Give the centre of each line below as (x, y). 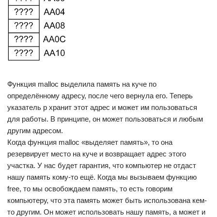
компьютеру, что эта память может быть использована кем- (107, 200)
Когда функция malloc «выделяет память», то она (90, 142)
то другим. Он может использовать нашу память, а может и (106, 212)
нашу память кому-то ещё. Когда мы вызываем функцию (102, 177)
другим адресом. (35, 131)
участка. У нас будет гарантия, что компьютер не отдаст (102, 165)
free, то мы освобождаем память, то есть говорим (90, 189)
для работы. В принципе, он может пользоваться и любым (105, 119)
